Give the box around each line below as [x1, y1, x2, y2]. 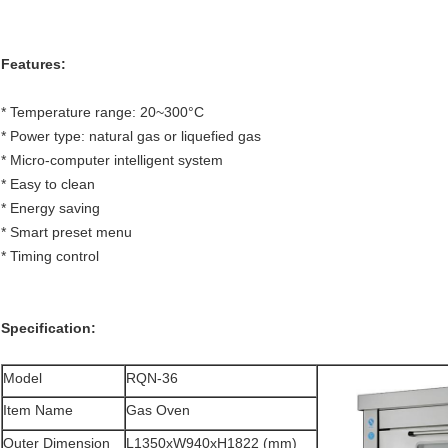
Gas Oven [126, 402, 190, 419]
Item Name [3, 402, 73, 419]
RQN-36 [126, 370, 178, 387]
